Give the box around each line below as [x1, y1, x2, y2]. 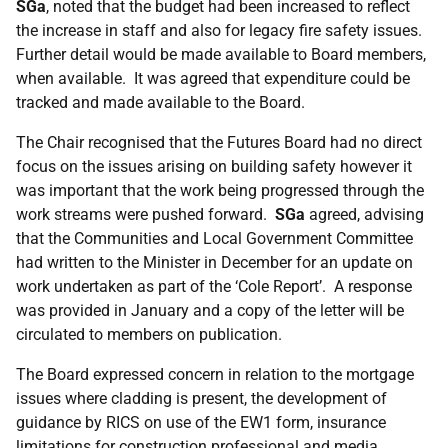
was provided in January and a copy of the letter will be [16, 301, 404, 320]
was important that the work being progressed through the [16, 181, 424, 200]
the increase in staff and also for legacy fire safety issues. [16, 21, 426, 40]
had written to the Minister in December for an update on [16, 253, 413, 272]
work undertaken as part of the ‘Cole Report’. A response [16, 277, 412, 296]
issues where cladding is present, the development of [16, 389, 387, 408]
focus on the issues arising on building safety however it [16, 157, 412, 176]
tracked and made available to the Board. [16, 93, 305, 112]
